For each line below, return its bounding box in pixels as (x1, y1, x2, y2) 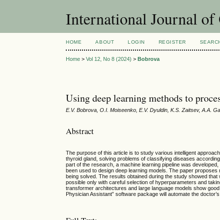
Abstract (66, 125, 94, 137)
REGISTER (158, 39, 186, 45)
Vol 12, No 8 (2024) (86, 56, 132, 62)
